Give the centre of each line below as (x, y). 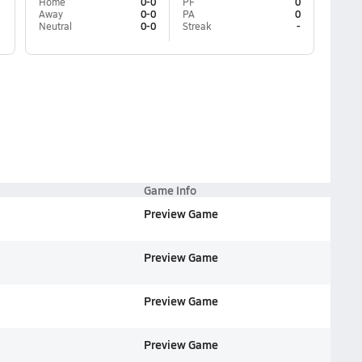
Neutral (55, 26)
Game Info (170, 190)
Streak (196, 26)
